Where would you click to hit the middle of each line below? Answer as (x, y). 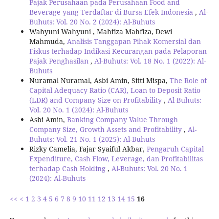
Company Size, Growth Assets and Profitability (106, 129)
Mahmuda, (48, 41)
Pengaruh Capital (175, 149)
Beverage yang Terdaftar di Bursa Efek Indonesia (112, 12)
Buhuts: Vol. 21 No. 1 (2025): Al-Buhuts (92, 139)
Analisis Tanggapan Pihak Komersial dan (134, 41)
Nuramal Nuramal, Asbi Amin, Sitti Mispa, (99, 80)
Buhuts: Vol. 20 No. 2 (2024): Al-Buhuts (92, 22)
